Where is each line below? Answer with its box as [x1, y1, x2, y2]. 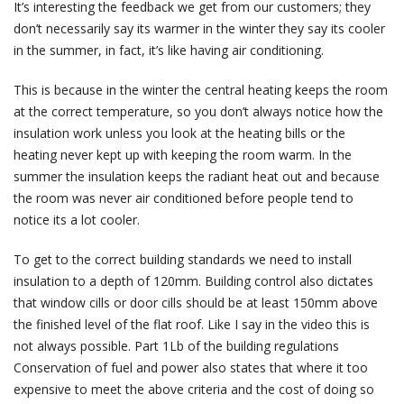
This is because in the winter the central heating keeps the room [14, 81, 388, 99]
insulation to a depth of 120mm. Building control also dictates [14, 272, 373, 290]
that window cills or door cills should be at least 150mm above [14, 294, 378, 312]
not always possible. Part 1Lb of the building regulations [14, 337, 339, 355]
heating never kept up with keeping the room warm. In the [14, 146, 352, 164]
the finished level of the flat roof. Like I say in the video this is [14, 316, 370, 334]
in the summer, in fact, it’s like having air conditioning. [14, 41, 324, 60]
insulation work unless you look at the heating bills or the [14, 124, 345, 142]
